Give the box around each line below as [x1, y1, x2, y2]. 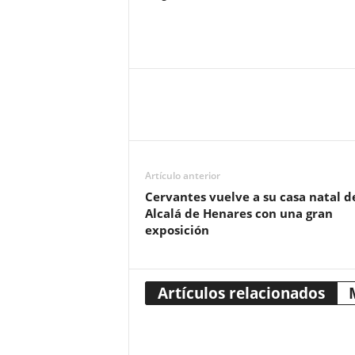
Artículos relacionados [157, 283, 325, 303]
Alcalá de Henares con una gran [144, 205, 333, 221]
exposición [144, 222, 209, 238]
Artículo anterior [144, 169, 220, 182]
